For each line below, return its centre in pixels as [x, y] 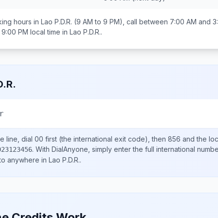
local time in [49, 32]
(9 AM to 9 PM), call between [121, 22]
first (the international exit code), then [106, 139]
